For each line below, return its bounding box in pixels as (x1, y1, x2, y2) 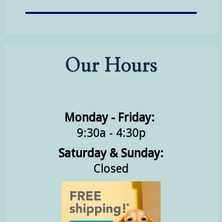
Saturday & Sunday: (58, 146, 164, 160)
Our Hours (65, 56, 157, 75)
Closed (93, 162, 129, 175)
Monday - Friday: (64, 111, 158, 124)
